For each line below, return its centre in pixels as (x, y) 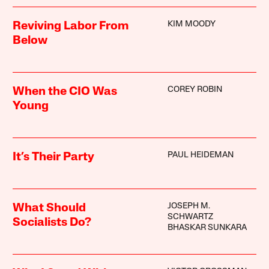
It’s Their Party (54, 158)
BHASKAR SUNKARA (207, 228)
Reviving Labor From (71, 27)
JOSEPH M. (189, 207)
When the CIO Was (65, 92)
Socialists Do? (52, 223)
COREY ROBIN (195, 90)
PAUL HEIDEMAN (200, 156)
